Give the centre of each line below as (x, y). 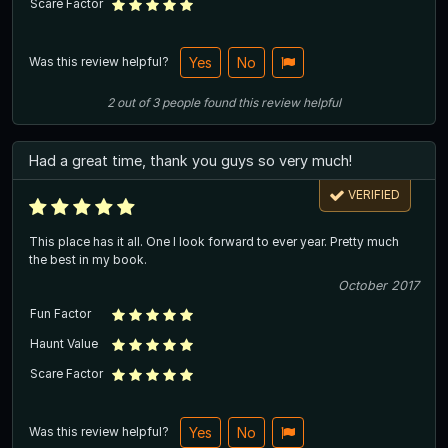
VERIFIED (374, 195)
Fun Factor (60, 314)
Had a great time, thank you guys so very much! (190, 161)
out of (133, 103)
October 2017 (378, 286)
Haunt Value (64, 344)
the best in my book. (88, 260)
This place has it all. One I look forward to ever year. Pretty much (214, 242)
